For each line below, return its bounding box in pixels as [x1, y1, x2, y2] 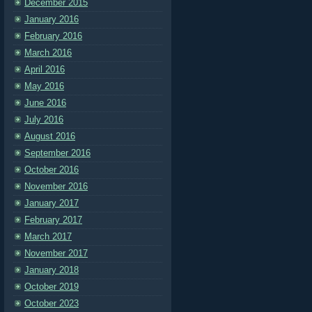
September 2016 [24, 148, 91, 158]
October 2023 [24, 298, 79, 309]
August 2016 [24, 131, 75, 141]
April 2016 [24, 64, 65, 75]
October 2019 [24, 281, 79, 292]
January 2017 [24, 198, 79, 208]
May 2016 [24, 81, 64, 91]
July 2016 [24, 114, 63, 125]
